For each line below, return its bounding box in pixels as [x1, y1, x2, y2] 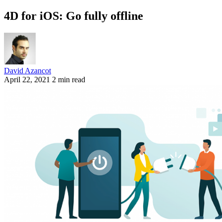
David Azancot [4, 66, 51, 75]
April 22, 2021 [4, 75, 50, 84]
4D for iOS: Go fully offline [4, 9, 143, 22]
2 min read [52, 75, 85, 84]
